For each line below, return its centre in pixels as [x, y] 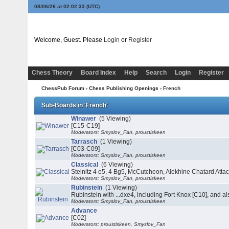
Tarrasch [85, 142]
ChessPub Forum [63, 88]
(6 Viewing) [117, 165]
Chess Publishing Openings [124, 88]
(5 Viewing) [114, 119]
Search [156, 73]
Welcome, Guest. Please [69, 40]
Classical [86, 165]
